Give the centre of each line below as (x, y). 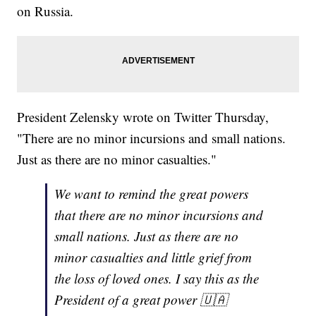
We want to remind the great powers (152, 194)
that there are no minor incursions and (159, 215)
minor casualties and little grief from (153, 257)
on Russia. (45, 11)
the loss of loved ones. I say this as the (157, 279)
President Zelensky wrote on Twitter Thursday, (143, 117)
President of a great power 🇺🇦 (141, 300)
